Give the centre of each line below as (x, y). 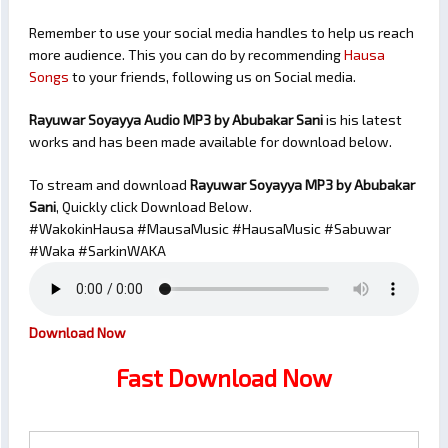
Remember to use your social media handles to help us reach (221, 33)
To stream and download (109, 185)
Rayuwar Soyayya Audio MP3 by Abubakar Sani (176, 120)
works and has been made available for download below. (210, 142)
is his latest (362, 120)
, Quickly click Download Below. (154, 207)
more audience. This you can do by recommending (186, 55)
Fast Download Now (224, 378)
